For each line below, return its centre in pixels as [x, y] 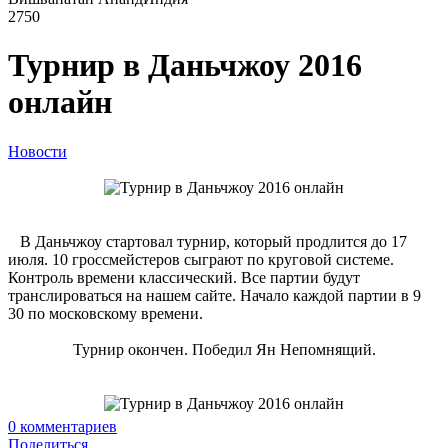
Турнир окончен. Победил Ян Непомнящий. [224, 349]
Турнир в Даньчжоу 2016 [185, 65]
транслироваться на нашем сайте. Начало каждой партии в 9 [214, 295]
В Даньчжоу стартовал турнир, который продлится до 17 [207, 241]
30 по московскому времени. [105, 313]
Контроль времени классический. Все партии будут [184, 277]
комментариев [66, 426]
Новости [37, 151]
